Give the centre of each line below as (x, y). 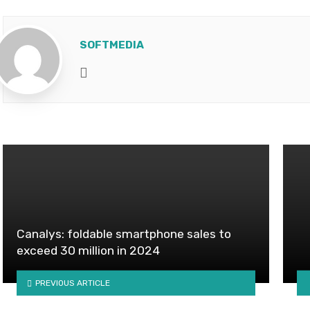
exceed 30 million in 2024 (88, 250)
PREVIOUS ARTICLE (72, 283)
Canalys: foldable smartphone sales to (124, 234)
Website (112, 71)
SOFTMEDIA (112, 45)
